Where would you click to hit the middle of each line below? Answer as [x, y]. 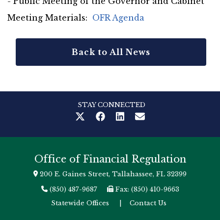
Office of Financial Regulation [110, 159]
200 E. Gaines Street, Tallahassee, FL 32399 [112, 174]
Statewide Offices [80, 203]
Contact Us [148, 203]
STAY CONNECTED [111, 105]
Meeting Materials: [50, 18]
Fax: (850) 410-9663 [147, 189]
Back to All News [111, 52]
